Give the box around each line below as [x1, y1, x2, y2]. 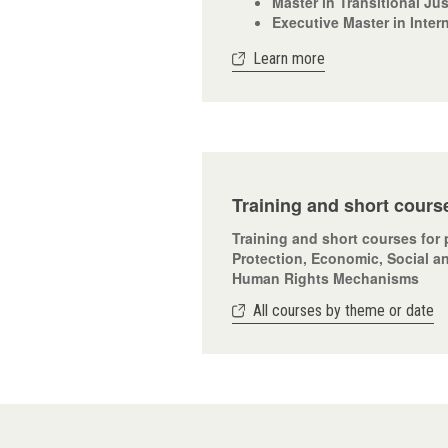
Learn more [253, 49, 325, 68]
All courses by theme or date [253, 301, 434, 320]
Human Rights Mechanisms [232, 268, 419, 288]
